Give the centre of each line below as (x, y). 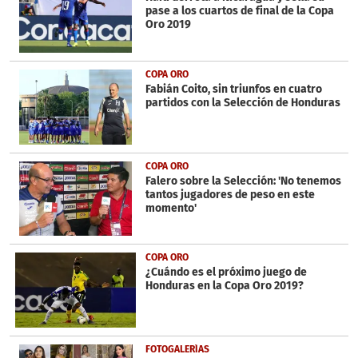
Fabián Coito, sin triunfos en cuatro (233, 89)
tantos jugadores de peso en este (230, 194)
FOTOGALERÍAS (177, 350)
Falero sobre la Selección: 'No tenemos (243, 181)
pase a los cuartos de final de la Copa (239, 11)
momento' (171, 208)
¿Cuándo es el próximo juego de (226, 272)
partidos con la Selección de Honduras (243, 103)
